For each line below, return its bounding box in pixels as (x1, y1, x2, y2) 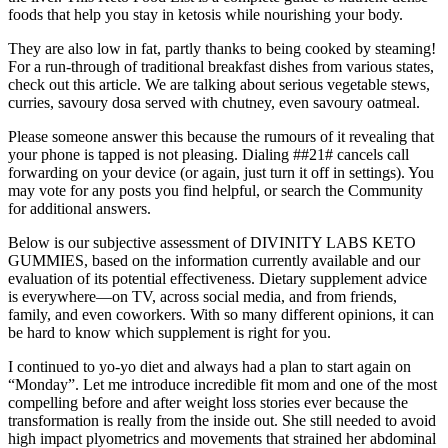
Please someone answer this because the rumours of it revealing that (8, 127, 434, 145)
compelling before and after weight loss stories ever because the (8, 393, 408, 411)
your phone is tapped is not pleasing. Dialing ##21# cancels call (8, 145, 409, 163)
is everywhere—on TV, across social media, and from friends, (8, 287, 397, 305)
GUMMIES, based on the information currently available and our (8, 251, 420, 269)
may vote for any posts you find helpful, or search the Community (8, 181, 423, 199)
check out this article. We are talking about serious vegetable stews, (8, 75, 430, 93)
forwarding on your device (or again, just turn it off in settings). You (8, 163, 434, 181)
